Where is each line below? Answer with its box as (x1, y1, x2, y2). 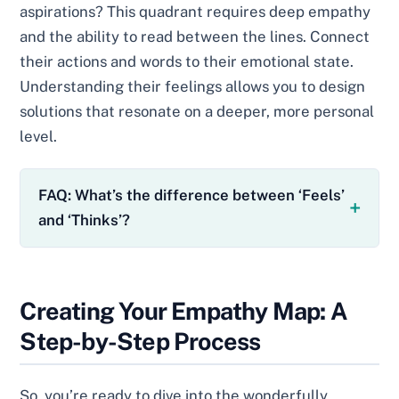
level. (20, 127, 58, 146)
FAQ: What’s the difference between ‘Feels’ (38, 186, 346, 205)
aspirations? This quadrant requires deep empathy (20, 3, 371, 21)
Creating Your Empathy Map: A (20, 296, 347, 325)
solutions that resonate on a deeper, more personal (20, 102, 375, 121)
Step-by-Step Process (20, 326, 261, 355)
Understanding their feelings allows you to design (20, 77, 366, 96)
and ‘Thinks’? (38, 211, 131, 230)
